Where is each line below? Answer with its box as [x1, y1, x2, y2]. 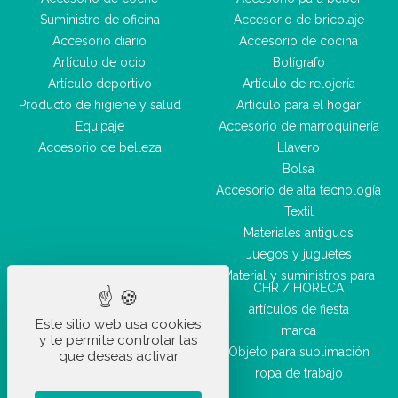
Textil [283, 204, 314, 219]
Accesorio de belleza [37, 140, 162, 155]
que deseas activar [58, 348, 179, 364]
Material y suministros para [222, 268, 375, 283]
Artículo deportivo [47, 76, 152, 91]
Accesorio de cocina [239, 34, 358, 48]
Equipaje [75, 119, 124, 133]
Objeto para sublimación [227, 345, 370, 359]
